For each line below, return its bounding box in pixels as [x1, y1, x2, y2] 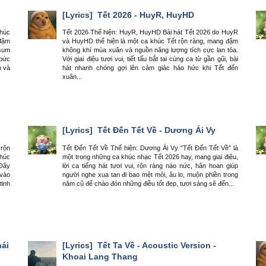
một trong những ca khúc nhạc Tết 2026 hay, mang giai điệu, [62, 153, 238, 160]
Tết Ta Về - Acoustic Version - [95, 240, 217, 251]
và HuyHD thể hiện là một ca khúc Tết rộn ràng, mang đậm [62, 37, 238, 45]
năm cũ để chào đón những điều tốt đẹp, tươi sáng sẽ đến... [62, 179, 235, 187]
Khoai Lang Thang [62, 252, 138, 262]
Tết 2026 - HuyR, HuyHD [95, 9, 195, 20]
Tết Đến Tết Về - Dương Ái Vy [95, 125, 216, 135]
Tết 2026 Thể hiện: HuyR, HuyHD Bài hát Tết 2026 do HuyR [62, 28, 238, 36]
